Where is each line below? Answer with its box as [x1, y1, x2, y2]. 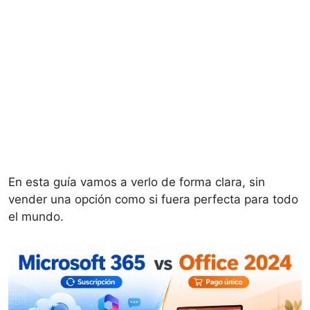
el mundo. [8, 210, 64, 224]
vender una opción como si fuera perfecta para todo [8, 192, 298, 207]
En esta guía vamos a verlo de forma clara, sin [8, 175, 265, 190]
